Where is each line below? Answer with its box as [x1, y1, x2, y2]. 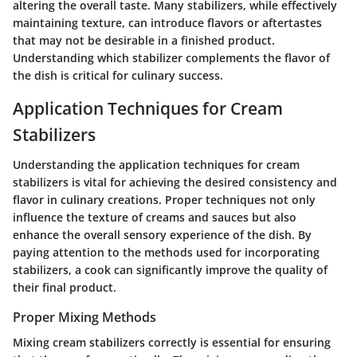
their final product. [13, 280, 116, 296]
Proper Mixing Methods [13, 308, 156, 327]
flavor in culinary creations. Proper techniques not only [13, 192, 316, 208]
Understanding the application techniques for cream [13, 157, 300, 173]
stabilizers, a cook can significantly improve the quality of [13, 262, 328, 278]
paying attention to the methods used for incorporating [13, 245, 320, 261]
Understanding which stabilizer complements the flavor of [13, 49, 330, 65]
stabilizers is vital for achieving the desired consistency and [13, 175, 337, 190]
